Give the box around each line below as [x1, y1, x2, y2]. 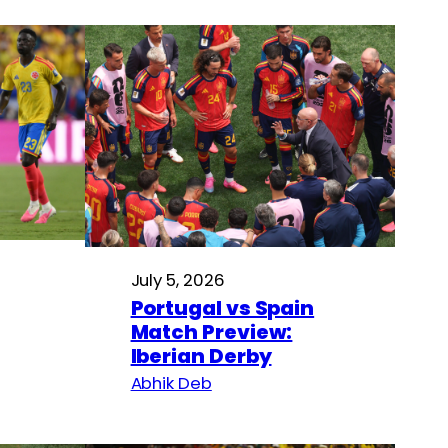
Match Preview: [130, 317, 293, 346]
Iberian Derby [130, 341, 272, 370]
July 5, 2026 [130, 267, 225, 292]
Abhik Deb [130, 370, 212, 395]
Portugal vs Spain [130, 293, 315, 322]
